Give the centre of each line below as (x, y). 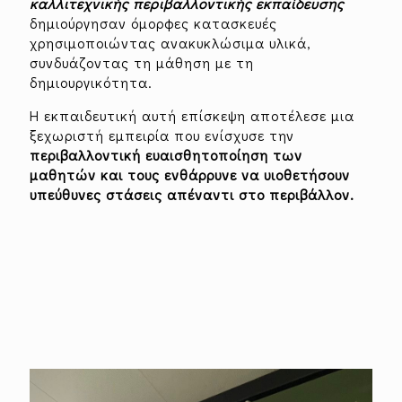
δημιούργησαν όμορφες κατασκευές (153, 23)
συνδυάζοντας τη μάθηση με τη (142, 62)
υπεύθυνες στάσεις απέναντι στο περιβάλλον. (192, 194)
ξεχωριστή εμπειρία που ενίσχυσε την (162, 135)
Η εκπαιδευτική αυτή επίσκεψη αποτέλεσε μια (192, 115)
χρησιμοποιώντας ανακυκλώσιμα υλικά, (170, 43)
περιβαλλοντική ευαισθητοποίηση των (166, 155)
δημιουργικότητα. (91, 82)
